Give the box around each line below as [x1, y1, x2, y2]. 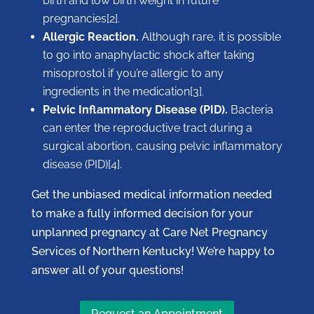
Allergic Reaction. [42, 30, 139, 44]
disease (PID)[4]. [42, 158, 122, 172]
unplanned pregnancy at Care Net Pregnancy [31, 226, 268, 240]
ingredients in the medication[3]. [42, 85, 204, 99]
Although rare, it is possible [138, 30, 281, 44]
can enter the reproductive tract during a [42, 121, 252, 135]
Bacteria [227, 103, 273, 117]
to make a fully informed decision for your [31, 207, 253, 221]
